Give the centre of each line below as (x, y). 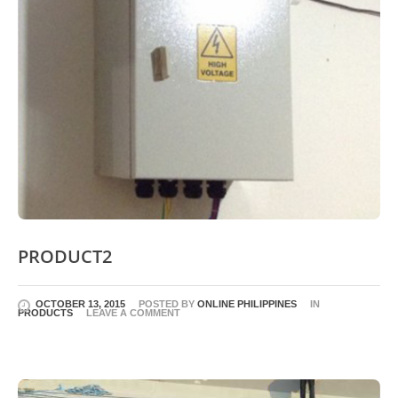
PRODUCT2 (65, 256)
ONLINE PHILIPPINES (247, 303)
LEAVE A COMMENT (133, 312)
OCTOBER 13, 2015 (80, 303)
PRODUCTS (45, 312)
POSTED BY (168, 303)
